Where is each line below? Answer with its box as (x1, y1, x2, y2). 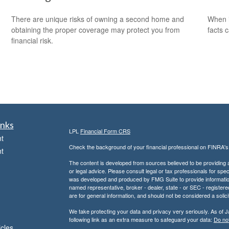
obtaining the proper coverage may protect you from (11, 24, 180, 35)
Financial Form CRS (80, 127, 130, 135)
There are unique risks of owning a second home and (11, 13, 185, 24)
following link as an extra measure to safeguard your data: (68, 215, 214, 223)
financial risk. (11, 35, 54, 45)
